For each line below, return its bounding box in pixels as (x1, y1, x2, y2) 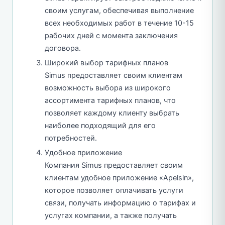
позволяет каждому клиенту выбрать (45, 108, 179, 118)
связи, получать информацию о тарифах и (45, 198, 196, 207)
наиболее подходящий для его (45, 121, 156, 130)
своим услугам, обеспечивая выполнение (45, 6, 194, 15)
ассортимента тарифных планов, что (45, 95, 176, 105)
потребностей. (45, 133, 97, 143)
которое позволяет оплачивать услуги (45, 185, 183, 195)
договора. (45, 43, 81, 53)
